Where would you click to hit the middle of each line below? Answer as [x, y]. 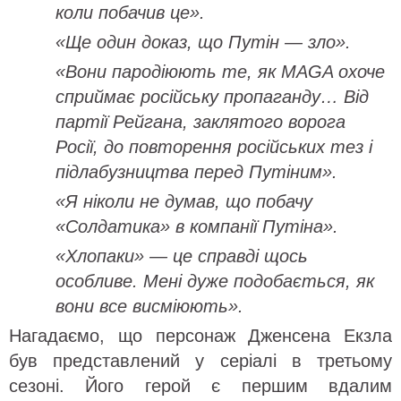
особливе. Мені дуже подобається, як [215, 281]
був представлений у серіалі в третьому [200, 360]
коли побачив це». [130, 12]
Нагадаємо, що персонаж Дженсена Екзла [200, 335]
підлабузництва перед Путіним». [196, 171]
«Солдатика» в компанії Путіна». [197, 226]
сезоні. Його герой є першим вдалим [200, 385]
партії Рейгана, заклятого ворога [200, 121]
